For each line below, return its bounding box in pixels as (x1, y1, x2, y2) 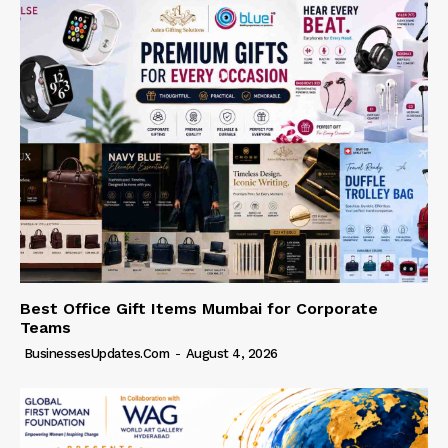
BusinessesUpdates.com (23, 346, 169, 362)
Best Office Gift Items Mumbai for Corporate (20, 299, 378, 319)
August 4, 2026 (185, 346, 278, 362)
